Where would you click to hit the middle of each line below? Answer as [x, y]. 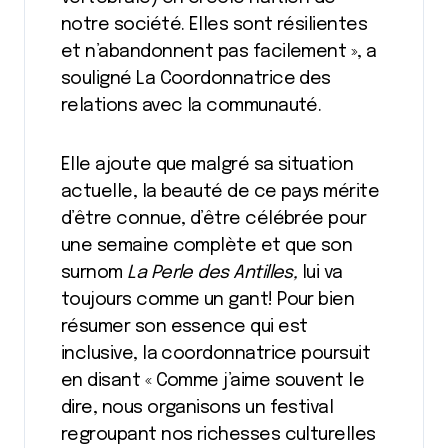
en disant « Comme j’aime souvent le [213, 381]
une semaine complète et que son [207, 246]
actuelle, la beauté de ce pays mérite [220, 192]
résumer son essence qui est [184, 327]
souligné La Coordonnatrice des [196, 79]
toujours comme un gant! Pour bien [208, 300]
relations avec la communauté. [191, 106]
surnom [94, 273]
